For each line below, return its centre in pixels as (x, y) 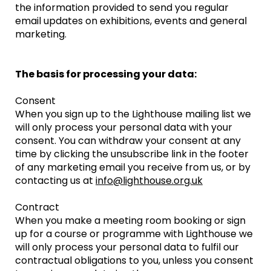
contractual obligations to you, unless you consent (134, 260)
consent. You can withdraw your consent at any (128, 141)
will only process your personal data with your (124, 127)
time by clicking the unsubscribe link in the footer (132, 154)
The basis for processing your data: (106, 74)
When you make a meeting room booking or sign (130, 220)
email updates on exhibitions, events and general (131, 21)
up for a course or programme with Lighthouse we (134, 234)
